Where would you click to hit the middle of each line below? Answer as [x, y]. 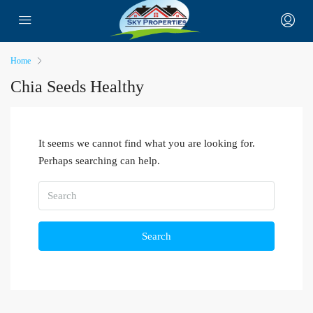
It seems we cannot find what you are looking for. [147, 143]
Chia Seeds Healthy [77, 87]
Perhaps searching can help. [99, 161]
